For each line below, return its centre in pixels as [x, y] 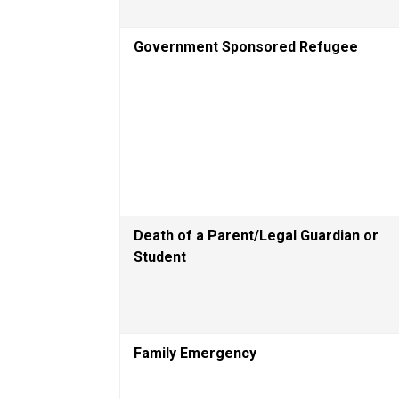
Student [160, 256]
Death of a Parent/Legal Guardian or [256, 235]
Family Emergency [195, 353]
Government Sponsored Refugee [246, 46]
